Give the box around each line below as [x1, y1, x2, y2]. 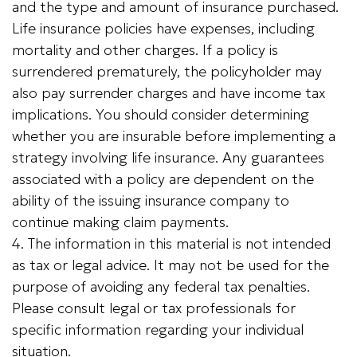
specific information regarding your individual [12, 320, 304, 339]
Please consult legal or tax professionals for [12, 299, 296, 317]
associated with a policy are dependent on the [12, 170, 314, 188]
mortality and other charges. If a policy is [12, 41, 278, 59]
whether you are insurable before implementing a [12, 127, 335, 145]
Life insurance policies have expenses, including [12, 19, 315, 37]
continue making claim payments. [12, 213, 229, 231]
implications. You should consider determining [12, 105, 309, 124]
